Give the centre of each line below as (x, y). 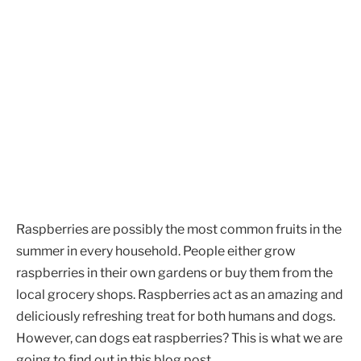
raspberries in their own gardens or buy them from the (174, 272)
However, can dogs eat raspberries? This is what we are (179, 338)
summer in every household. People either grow (156, 251)
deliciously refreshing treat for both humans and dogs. (176, 316)
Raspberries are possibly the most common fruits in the (179, 229)
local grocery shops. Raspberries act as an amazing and (180, 294)
